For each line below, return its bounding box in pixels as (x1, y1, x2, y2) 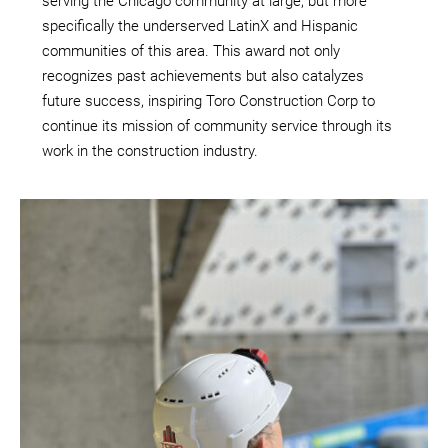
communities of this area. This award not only (42, 41, 340, 60)
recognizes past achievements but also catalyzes (42, 66, 364, 85)
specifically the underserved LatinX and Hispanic (42, 16, 358, 35)
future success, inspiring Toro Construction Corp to (42, 91, 375, 110)
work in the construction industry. (42, 141, 258, 160)
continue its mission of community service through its (42, 116, 392, 135)
